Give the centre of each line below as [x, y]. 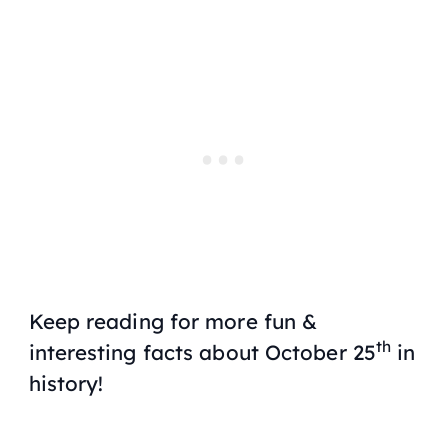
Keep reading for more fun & [173, 320]
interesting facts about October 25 [202, 351]
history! [66, 382]
